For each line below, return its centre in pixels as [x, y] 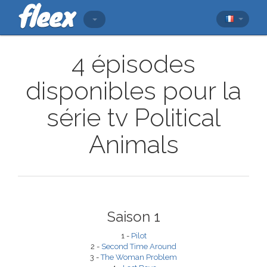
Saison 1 [133, 217]
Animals [133, 145]
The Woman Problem [139, 257]
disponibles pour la [133, 91]
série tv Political [133, 118]
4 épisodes [133, 64]
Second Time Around [139, 246]
